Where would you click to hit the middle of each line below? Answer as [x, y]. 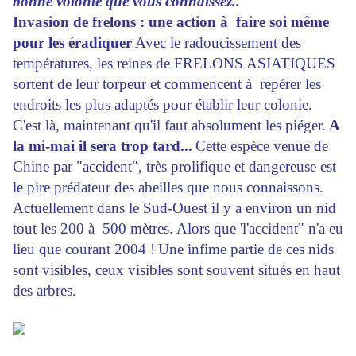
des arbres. [44, 291]
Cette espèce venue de [262, 146]
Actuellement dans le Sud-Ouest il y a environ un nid [174, 208]
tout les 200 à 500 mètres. [93, 229]
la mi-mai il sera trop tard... [103, 146]
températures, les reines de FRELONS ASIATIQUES [174, 64]
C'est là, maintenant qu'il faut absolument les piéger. [169, 126]
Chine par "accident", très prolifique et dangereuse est [174, 167]
